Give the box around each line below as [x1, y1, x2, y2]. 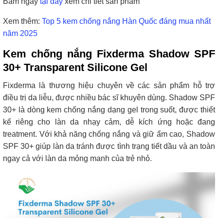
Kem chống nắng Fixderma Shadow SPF [3, 48, 215, 60]
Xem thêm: [3, 17, 42, 26]
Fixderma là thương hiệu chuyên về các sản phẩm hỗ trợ [3, 81, 215, 90]
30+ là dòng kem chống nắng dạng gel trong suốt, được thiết [3, 106, 215, 114]
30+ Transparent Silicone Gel [3, 61, 150, 74]
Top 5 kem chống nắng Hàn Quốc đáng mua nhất [42, 17, 211, 26]
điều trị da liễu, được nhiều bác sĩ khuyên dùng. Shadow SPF [3, 93, 215, 102]
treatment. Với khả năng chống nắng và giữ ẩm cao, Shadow [3, 130, 215, 139]
